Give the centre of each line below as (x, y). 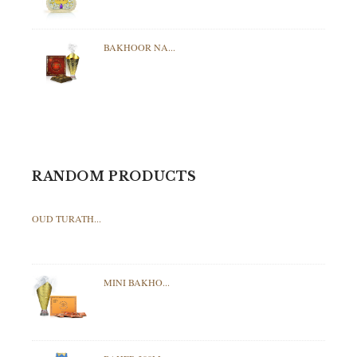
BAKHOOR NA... (139, 47)
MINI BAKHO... (137, 282)
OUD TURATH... (67, 218)
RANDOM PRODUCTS (114, 176)
